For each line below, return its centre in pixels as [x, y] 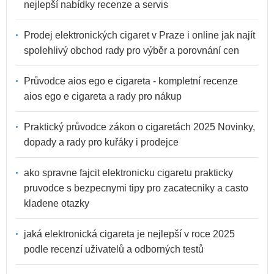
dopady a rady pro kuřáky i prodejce [101, 142]
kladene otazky [57, 203]
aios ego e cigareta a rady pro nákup [103, 96]
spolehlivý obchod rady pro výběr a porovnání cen [131, 50]
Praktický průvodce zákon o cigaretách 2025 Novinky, [139, 127]
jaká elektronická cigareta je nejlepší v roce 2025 [129, 234]
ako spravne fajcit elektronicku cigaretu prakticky [128, 172]
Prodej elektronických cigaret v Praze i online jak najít [139, 35]
